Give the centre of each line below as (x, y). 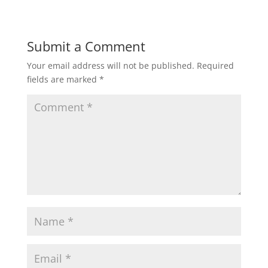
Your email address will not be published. (110, 66)
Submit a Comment (86, 46)
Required (215, 66)
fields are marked (63, 80)
